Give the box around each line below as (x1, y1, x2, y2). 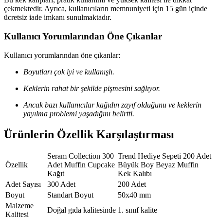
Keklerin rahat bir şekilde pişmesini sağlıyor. (23, 84, 160, 92)
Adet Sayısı (5, 180, 41, 189)
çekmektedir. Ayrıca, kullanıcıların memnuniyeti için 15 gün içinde (4, 4, 207, 13)
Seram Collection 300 (47, 152, 114, 161)
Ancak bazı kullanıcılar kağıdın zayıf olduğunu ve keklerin (23, 100, 201, 109)
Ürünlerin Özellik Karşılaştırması (4, 127, 174, 141)
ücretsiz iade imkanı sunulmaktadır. (4, 13, 111, 22)
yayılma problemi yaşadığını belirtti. (23, 109, 134, 118)
